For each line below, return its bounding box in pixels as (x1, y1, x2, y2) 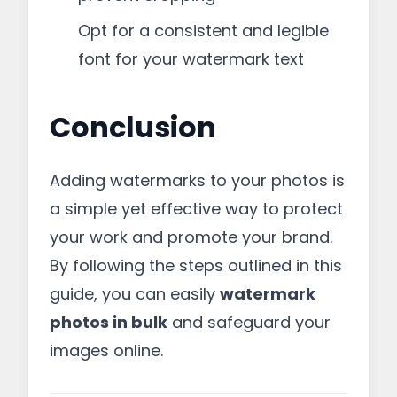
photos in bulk (50, 311, 167, 333)
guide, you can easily (50, 283, 220, 305)
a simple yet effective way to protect (50, 198, 343, 220)
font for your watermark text (78, 48, 304, 70)
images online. (50, 339, 163, 362)
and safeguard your (167, 311, 331, 333)
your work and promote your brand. (50, 226, 332, 248)
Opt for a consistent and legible (78, 19, 329, 42)
